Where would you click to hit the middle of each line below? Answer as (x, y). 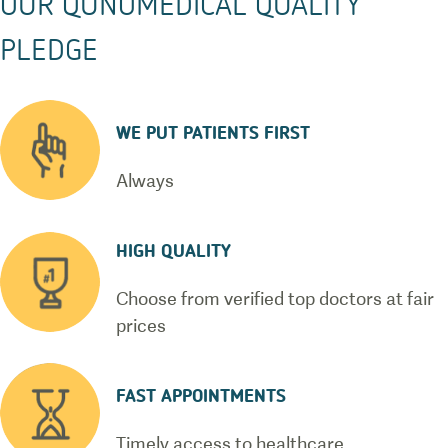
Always (145, 180)
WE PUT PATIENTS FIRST (213, 132)
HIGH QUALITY (173, 250)
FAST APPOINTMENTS (201, 395)
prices (141, 325)
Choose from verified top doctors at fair (275, 298)
